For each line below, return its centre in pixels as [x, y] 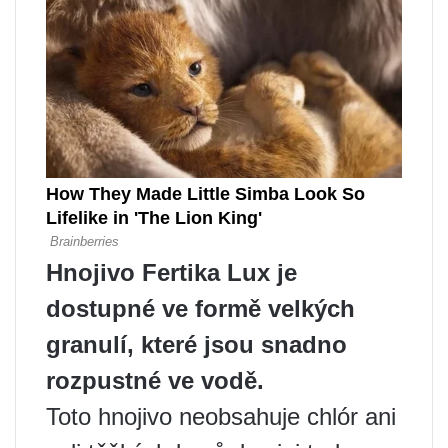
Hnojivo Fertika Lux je [171, 273]
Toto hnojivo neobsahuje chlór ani [221, 417]
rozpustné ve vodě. [155, 381]
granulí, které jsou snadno [196, 345]
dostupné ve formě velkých [200, 309]
